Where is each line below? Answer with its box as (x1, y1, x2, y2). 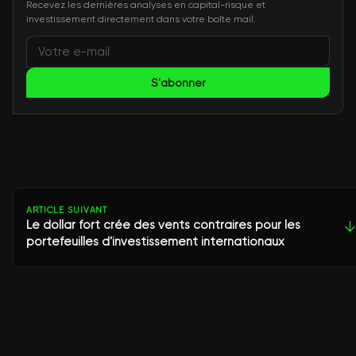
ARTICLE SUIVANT (26, 205, 108, 215)
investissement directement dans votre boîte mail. (26, 14, 256, 25)
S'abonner (151, 76, 205, 89)
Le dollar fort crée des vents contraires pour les (26, 218, 300, 232)
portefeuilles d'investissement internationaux (26, 234, 284, 249)
